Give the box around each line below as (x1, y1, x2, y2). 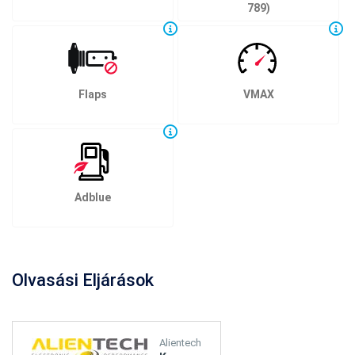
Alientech (159, 337, 201, 349)
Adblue (74, 191, 111, 204)
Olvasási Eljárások (12, 270, 154, 291)
